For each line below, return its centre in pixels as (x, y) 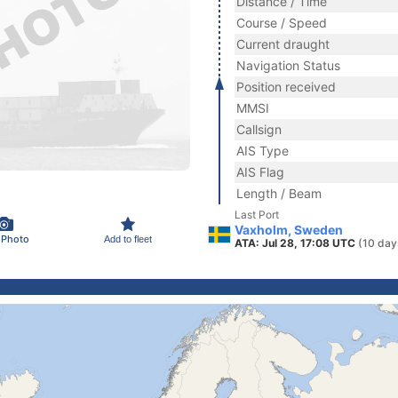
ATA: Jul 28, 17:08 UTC (296, 243)
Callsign (259, 129)
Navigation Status (288, 65)
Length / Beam (279, 193)
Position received (286, 87)
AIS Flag (260, 172)
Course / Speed (282, 23)
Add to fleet (128, 239)
